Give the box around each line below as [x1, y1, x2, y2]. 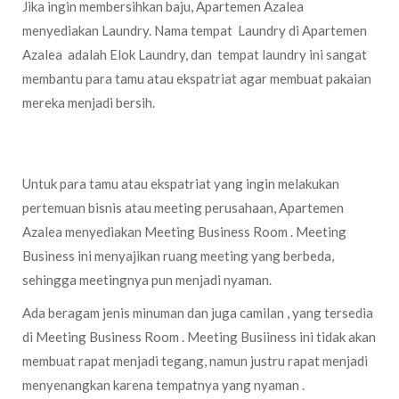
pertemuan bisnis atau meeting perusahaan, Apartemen [22, 199, 344, 216]
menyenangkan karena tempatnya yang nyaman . [22, 377, 305, 393]
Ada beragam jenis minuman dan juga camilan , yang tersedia [22, 305, 373, 321]
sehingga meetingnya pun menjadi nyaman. [22, 272, 272, 288]
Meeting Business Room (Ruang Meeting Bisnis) [40, 126, 332, 142]
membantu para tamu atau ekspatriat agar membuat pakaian [22, 70, 371, 86]
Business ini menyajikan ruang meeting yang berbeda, [22, 248, 334, 264]
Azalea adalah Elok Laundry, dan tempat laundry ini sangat [22, 46, 367, 62]
